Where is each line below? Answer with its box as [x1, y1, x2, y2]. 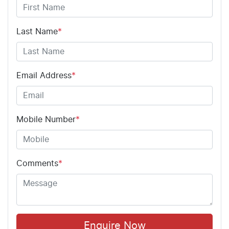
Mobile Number [16, 115, 76, 124]
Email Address [16, 71, 72, 80]
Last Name [16, 27, 58, 36]
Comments [16, 159, 58, 168]
